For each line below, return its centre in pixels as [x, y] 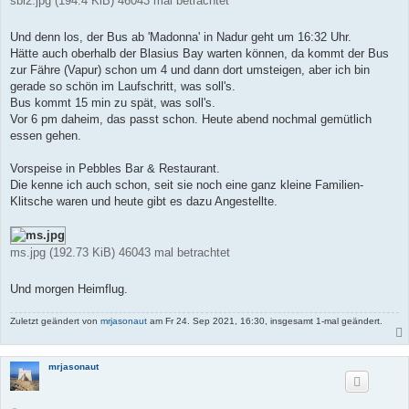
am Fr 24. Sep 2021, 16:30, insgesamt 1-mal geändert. [265, 320]
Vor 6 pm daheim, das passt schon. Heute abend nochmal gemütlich [191, 119]
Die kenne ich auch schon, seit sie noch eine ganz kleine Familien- [187, 184]
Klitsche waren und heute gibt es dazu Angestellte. [144, 201]
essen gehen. [46, 135]
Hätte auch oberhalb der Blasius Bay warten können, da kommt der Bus [199, 53]
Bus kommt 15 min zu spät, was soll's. [113, 102]
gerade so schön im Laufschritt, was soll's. [123, 86]
